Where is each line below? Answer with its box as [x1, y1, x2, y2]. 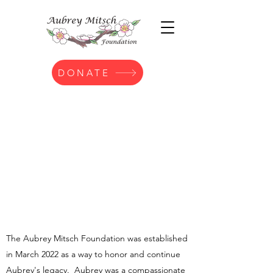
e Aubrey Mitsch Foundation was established [16, 233, 188, 244]
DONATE [57, 66, 110, 79]
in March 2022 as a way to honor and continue [6, 249, 180, 260]
